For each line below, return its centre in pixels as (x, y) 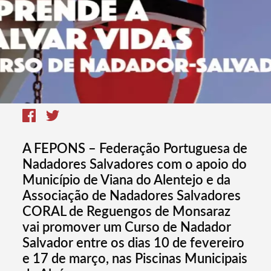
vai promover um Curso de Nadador (127, 227)
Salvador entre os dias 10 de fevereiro (134, 243)
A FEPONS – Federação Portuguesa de (135, 148)
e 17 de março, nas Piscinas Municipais (135, 258)
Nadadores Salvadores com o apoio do (135, 164)
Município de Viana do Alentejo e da (127, 180)
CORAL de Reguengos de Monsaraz (127, 211)
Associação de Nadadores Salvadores (132, 195)
